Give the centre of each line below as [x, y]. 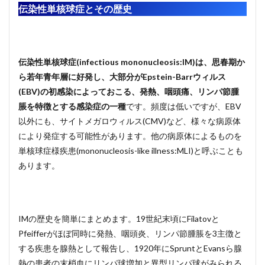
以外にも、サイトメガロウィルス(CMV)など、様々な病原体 [130, 121]
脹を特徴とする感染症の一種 [72, 106]
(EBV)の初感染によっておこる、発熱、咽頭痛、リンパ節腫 [129, 91]
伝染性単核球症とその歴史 [75, 9]
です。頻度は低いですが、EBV [184, 106]
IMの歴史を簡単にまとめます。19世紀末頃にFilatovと [119, 219]
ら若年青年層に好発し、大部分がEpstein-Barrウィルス [122, 77]
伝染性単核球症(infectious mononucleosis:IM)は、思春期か [132, 62]
